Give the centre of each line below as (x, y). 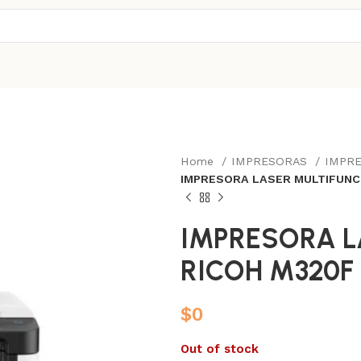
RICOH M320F (267, 271)
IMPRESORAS (271, 161)
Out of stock (220, 349)
